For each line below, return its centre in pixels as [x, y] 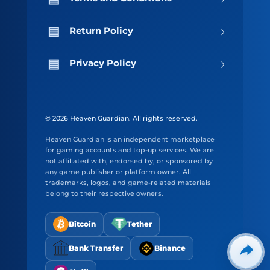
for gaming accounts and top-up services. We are [129, 150]
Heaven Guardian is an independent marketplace [130, 140]
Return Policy [101, 31]
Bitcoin [82, 224]
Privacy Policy [102, 63]
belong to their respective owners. [104, 194]
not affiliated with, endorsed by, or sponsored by [129, 161]
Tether [139, 224]
